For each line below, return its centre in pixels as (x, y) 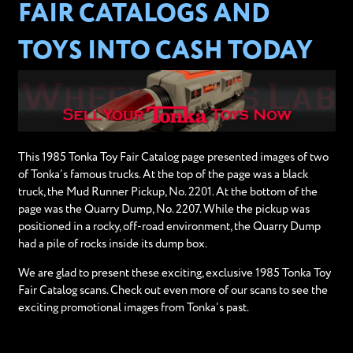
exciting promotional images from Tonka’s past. (133, 308)
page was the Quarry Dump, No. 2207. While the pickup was (163, 210)
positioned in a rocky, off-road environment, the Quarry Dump (169, 227)
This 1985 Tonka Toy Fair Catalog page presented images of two (173, 158)
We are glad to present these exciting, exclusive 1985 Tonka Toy (174, 273)
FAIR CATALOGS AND (143, 15)
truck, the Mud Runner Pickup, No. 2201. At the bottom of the (167, 192)
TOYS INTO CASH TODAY (165, 52)
